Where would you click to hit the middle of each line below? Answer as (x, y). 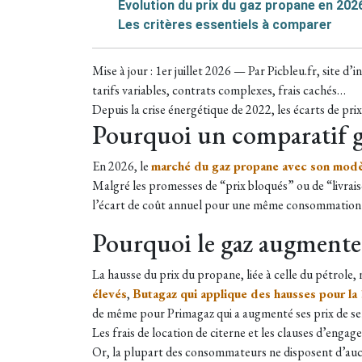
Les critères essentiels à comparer (225, 25)
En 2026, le (122, 166)
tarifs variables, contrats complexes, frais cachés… (219, 90)
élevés (109, 294)
